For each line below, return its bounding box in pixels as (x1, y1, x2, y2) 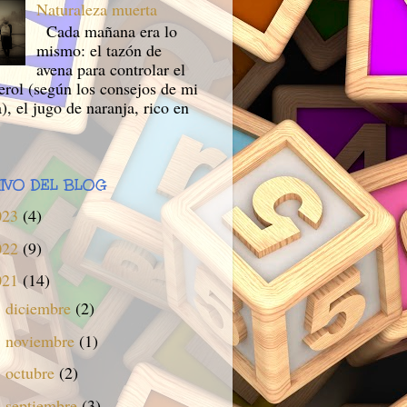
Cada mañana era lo (36, 20, 178, 43)
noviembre (5, 329, 79, 352)
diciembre (5, 297, 75, 320)
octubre (5, 362, 59, 384)
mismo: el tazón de (36, 39, 163, 62)
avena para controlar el (36, 58, 186, 81)
